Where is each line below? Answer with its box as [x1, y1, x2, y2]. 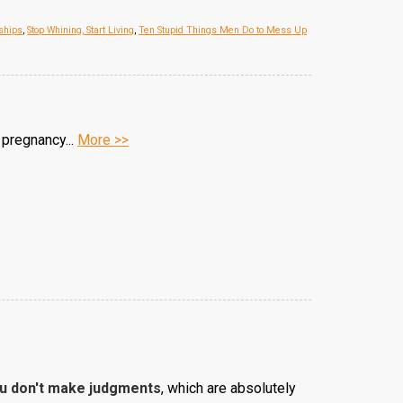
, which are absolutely [161, 380, 296, 397]
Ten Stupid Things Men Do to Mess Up [139, 24, 307, 36]
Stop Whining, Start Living [27, 24, 134, 36]
